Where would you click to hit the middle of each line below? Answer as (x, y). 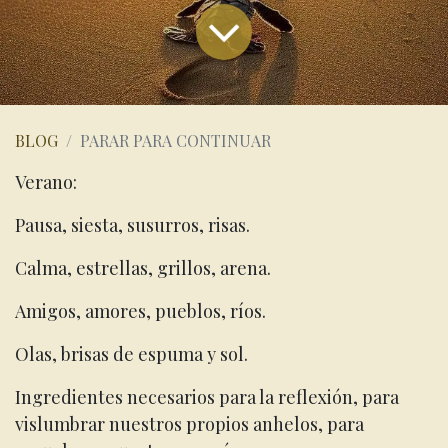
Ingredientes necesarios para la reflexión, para (207, 396)
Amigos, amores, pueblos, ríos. (140, 310)
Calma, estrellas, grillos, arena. (143, 267)
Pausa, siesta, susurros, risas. (132, 224)
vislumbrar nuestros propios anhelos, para (189, 423)
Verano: (48, 181)
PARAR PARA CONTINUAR (175, 140)
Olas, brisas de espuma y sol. (131, 353)
